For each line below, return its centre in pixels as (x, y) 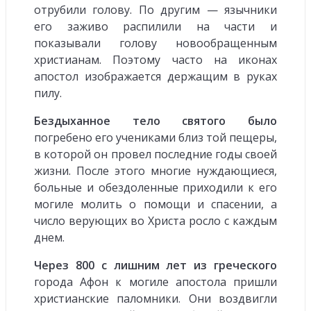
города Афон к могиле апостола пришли (155, 281)
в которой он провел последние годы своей (155, 154)
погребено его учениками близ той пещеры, (155, 137)
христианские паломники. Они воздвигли (155, 298)
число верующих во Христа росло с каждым (155, 220)
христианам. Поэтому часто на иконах (155, 59)
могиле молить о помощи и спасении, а (155, 204)
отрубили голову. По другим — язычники (155, 9)
